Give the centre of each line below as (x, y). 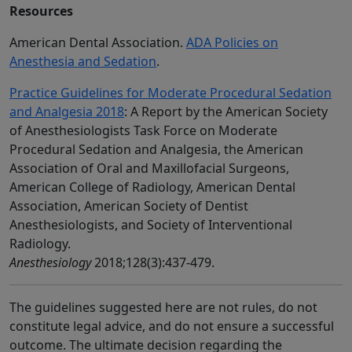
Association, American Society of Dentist (129, 206)
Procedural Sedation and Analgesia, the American (156, 150)
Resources (41, 11)
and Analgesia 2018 (67, 112)
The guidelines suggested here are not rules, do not (163, 308)
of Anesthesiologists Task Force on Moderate (143, 131)
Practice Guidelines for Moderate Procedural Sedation (170, 93)
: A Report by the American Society (226, 112)
